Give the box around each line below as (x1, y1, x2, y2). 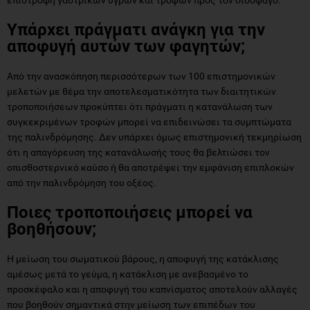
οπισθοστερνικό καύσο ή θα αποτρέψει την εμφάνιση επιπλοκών (7, 161, 294, 173)
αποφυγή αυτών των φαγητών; (7, 36, 245, 56)
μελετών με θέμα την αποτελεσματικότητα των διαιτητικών (7, 85, 276, 97)
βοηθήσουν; (7, 219, 96, 239)
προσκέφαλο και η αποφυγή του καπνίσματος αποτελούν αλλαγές (7, 283, 298, 295)
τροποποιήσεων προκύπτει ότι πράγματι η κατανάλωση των (7, 100, 273, 112)
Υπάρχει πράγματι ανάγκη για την (7, 19, 265, 39)
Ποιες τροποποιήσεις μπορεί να (7, 202, 253, 222)
